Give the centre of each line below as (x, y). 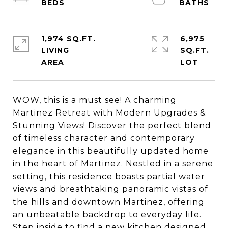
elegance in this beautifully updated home (111, 151)
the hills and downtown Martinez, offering (109, 202)
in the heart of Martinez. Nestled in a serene (113, 164)
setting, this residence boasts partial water (109, 176)
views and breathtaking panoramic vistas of (110, 189)
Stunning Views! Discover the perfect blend (112, 125)
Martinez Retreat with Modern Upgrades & (109, 113)
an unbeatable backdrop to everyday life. (107, 215)
